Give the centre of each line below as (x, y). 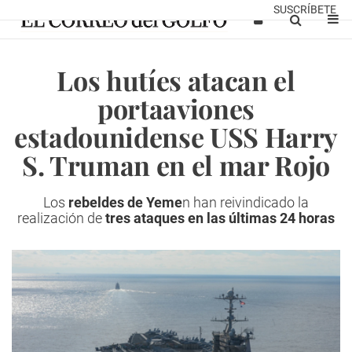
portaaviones (176, 108)
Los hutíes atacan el (176, 80)
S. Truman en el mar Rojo (176, 165)
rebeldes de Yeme (125, 202)
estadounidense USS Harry (176, 137)
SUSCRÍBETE (305, 9)
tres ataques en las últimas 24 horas (220, 218)
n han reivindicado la (246, 202)
